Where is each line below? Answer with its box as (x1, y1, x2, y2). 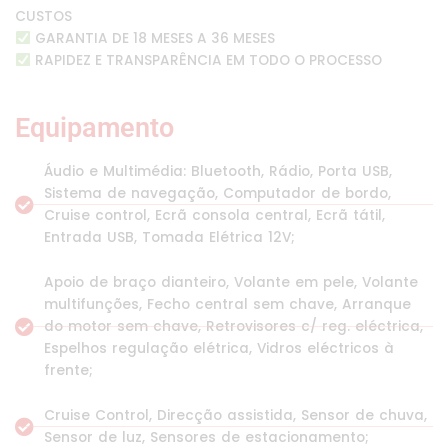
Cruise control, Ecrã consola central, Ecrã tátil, (43, 205, 385, 225)
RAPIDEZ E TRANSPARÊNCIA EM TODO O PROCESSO (30, 50, 382, 70)
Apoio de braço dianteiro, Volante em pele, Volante (43, 272, 418, 292)
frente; (43, 360, 93, 380)
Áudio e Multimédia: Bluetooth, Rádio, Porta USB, (43, 161, 392, 181)
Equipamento (15, 111, 174, 144)
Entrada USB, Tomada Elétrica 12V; (43, 227, 295, 247)
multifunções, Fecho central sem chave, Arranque (43, 294, 411, 314)
